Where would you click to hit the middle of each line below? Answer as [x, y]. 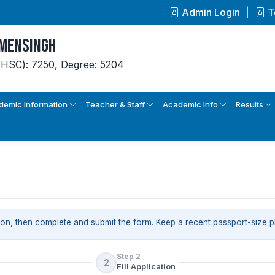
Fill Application [146, 266]
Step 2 [129, 256]
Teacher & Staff [116, 104]
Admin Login [211, 12]
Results [250, 104]
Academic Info [191, 104]
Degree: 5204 [92, 64]
